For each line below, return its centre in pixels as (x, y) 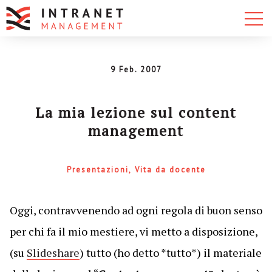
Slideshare (53, 253)
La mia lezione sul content (136, 112)
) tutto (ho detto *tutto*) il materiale (170, 253)
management (136, 131)
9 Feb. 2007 (136, 70)
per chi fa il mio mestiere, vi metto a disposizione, (133, 231)
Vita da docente (170, 170)
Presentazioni (97, 170)
